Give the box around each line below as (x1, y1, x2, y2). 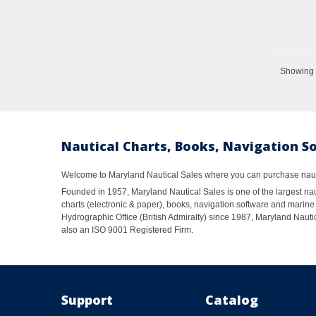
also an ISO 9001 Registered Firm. (61, 224, 193, 235)
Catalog (205, 291, 258, 309)
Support (61, 291, 113, 309)
